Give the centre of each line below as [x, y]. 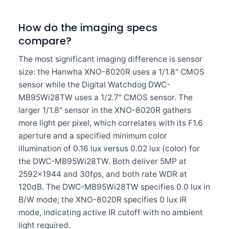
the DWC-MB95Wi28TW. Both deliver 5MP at [102, 161]
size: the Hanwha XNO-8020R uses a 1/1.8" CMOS [111, 72]
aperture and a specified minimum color [93, 136]
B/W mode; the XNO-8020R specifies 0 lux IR [102, 200]
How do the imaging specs [88, 28]
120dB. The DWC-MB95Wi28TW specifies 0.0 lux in [114, 187]
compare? [45, 41]
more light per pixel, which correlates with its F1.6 [111, 123]
